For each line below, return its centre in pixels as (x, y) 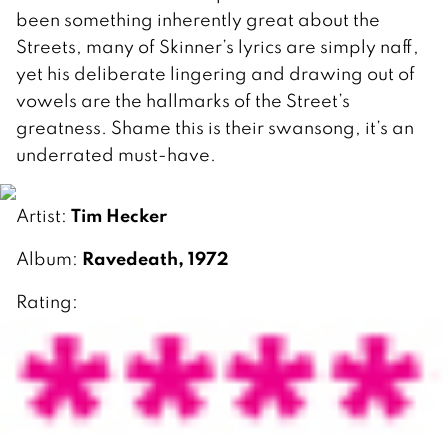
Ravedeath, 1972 (155, 258)
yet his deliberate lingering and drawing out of (215, 73)
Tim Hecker (119, 215)
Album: (49, 259)
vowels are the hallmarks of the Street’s (183, 100)
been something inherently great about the (198, 19)
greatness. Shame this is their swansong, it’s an (215, 127)
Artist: (43, 216)
